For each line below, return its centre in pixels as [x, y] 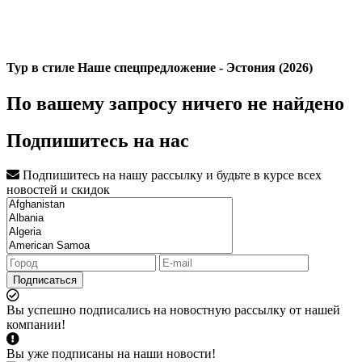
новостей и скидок [58, 190]
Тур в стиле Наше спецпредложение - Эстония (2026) [160, 68]
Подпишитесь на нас [98, 141]
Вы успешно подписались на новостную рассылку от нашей [173, 310]
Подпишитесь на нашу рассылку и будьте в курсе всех [170, 175]
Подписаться [45, 280]
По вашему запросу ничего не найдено [175, 103]
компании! [36, 325]
